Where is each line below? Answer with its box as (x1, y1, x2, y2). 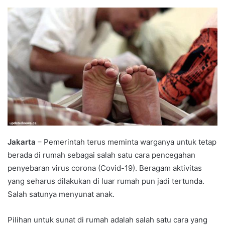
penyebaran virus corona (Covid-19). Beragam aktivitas (8, 163, 202, 173)
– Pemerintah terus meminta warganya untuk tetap (36, 137, 216, 147)
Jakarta (8, 137, 36, 147)
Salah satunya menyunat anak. (8, 189, 115, 199)
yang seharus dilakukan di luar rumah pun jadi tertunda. (8, 176, 204, 186)
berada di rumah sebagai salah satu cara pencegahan (8, 150, 195, 160)
